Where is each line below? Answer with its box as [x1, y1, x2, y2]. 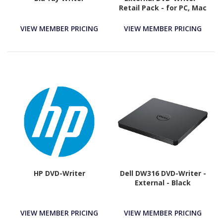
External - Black [135, 177, 191, 187]
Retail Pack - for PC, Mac [119, 3, 207, 13]
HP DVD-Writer [33, 168, 85, 178]
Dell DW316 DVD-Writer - [119, 168, 206, 178]
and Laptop [142, 12, 183, 22]
